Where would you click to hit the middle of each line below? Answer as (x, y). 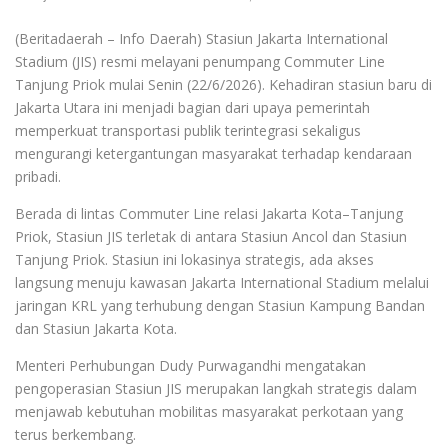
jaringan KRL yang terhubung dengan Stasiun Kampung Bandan (220, 305)
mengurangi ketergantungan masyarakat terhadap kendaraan (213, 153)
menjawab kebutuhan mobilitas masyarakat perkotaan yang (209, 411)
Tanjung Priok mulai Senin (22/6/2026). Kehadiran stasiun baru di (223, 84)
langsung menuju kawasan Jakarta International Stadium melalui (222, 282)
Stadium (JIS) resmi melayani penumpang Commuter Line (200, 61)
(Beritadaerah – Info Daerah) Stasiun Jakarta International (201, 38)
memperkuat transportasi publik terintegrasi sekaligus (188, 130)
